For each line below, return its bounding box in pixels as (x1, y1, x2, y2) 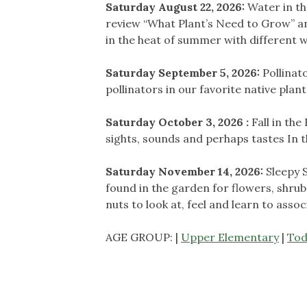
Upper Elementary (181, 230, 279, 244)
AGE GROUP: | (106, 230, 181, 244)
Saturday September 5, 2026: (106, 65, 262, 79)
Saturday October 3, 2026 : (106, 114, 251, 129)
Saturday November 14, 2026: (106, 164, 266, 178)
